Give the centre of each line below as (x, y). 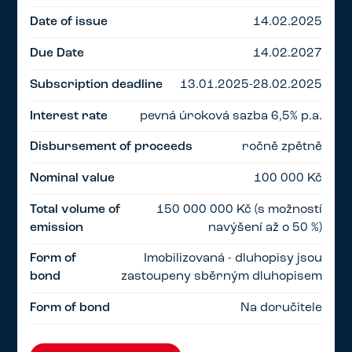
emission (57, 227)
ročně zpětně (282, 147)
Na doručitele (281, 308)
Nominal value (73, 178)
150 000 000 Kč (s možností (239, 209)
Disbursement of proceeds (112, 147)
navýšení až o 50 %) (265, 227)
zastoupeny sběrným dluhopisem (221, 277)
